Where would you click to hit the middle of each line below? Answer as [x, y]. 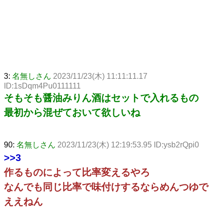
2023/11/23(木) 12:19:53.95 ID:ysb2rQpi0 [128, 145]
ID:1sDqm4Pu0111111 [42, 86]
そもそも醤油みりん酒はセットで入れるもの [101, 98]
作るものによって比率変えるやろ [77, 172]
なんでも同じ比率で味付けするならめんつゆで [106, 187]
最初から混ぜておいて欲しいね [72, 112]
